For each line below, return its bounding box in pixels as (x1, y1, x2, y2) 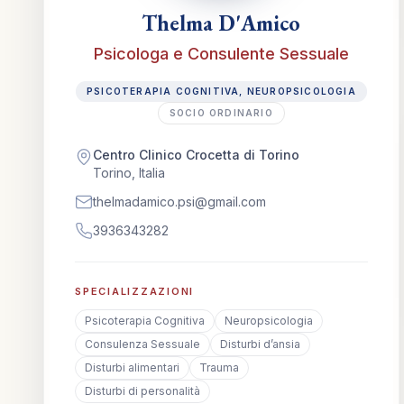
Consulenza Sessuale (85, 337, 200, 351)
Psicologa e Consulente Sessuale (93, 44, 349, 63)
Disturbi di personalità (85, 384, 200, 398)
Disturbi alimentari (85, 361, 179, 374)
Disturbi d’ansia (220, 337, 300, 351)
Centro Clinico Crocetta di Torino (93, 147, 299, 162)
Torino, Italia (93, 165, 165, 180)
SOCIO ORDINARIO (169, 107, 273, 118)
